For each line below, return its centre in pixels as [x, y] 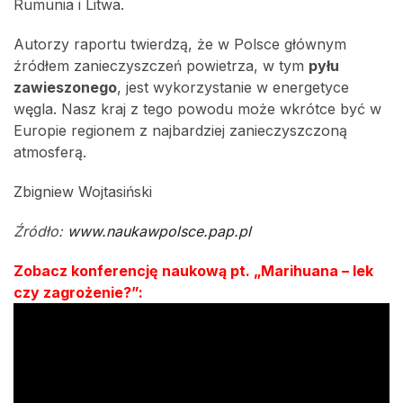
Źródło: [40, 231]
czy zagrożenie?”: [78, 292]
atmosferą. [50, 152]
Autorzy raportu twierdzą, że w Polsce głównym [180, 44]
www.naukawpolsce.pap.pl [159, 231]
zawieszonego [65, 87]
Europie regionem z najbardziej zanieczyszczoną [180, 130]
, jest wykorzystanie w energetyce [233, 87]
